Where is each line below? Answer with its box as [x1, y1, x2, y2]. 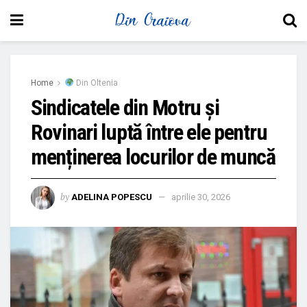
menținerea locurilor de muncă [31, 144, 275, 170]
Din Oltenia [73, 78, 118, 88]
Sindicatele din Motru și [31, 95, 219, 121]
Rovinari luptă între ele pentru [31, 119, 267, 145]
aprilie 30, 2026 [171, 191, 230, 202]
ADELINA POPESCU [71, 191, 152, 202]
